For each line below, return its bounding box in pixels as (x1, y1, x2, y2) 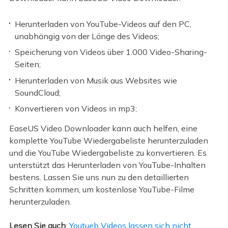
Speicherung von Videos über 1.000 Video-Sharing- (15, 47, 208, 58)
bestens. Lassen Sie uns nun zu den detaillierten (9, 172, 189, 183)
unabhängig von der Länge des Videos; (15, 31, 160, 41)
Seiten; (15, 59, 41, 70)
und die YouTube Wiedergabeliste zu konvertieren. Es (9, 148, 207, 158)
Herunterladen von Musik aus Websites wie (15, 75, 178, 85)
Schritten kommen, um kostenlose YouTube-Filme (9, 184, 194, 195)
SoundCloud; (15, 87, 61, 98)
